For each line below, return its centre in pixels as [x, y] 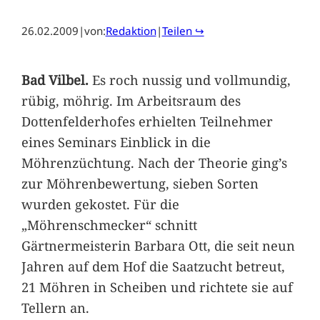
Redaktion [131, 31]
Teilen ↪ [183, 31]
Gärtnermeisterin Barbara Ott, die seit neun [158, 245]
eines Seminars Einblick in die [116, 141]
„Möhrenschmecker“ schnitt [109, 224]
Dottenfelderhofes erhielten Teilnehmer [147, 121]
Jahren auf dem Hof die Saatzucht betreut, [153, 266]
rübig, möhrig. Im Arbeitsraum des [131, 100]
